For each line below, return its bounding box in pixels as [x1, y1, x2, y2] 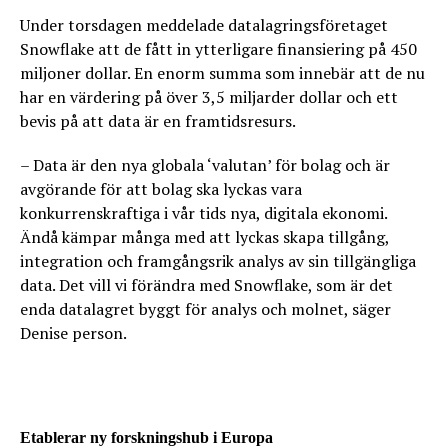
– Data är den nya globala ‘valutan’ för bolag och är [20, 154, 390, 176]
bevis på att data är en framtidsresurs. [20, 110, 296, 132]
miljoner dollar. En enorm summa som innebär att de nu [20, 62, 425, 84]
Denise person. [20, 322, 127, 344]
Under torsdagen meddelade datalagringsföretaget [20, 14, 388, 36]
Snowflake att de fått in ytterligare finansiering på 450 [20, 38, 417, 60]
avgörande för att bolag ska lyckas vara [20, 178, 302, 200]
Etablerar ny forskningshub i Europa [20, 429, 273, 446]
